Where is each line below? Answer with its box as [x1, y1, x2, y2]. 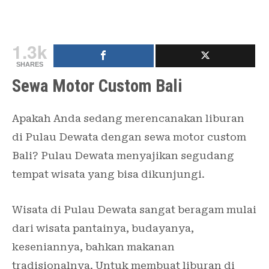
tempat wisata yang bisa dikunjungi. [12, 168, 205, 181]
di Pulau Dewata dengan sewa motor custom [12, 131, 246, 144]
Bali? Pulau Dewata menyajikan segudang [12, 150, 234, 162]
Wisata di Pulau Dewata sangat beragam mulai [12, 203, 256, 216]
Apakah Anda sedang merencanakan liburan [12, 112, 244, 125]
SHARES [16, 61, 43, 68]
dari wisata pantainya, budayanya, [12, 222, 194, 234]
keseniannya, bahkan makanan [12, 240, 175, 253]
